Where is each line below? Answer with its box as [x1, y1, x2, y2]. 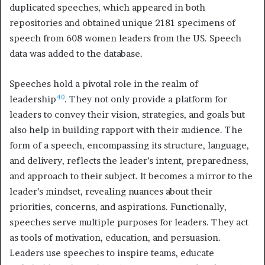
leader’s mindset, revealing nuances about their [9, 186, 212, 198]
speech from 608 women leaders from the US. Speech [9, 33, 241, 44]
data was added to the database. [9, 48, 143, 60]
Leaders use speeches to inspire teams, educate [9, 247, 214, 259]
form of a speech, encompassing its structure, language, [9, 140, 249, 151]
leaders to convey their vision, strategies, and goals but [9, 109, 245, 121]
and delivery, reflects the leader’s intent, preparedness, [9, 155, 248, 167]
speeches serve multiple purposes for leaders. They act [9, 216, 248, 228]
